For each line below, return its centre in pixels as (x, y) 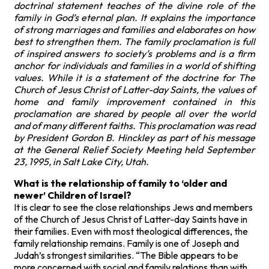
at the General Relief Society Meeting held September (134, 149)
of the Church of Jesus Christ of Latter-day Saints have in (131, 219)
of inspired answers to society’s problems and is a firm (134, 53)
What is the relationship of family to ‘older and (120, 183)
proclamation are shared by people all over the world (134, 113)
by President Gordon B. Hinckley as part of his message (134, 137)
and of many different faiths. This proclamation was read (134, 125)
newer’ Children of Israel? (73, 195)
